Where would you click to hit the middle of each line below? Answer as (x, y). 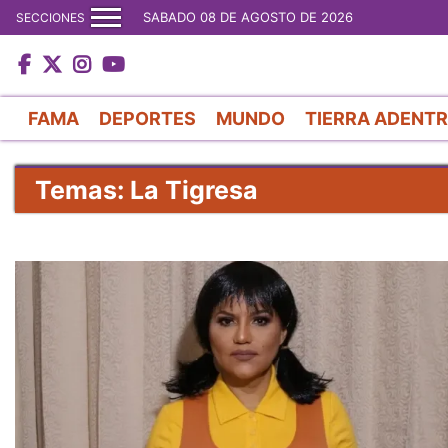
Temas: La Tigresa (146, 189)
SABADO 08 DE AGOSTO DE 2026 (248, 17)
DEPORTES (147, 118)
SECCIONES (50, 17)
